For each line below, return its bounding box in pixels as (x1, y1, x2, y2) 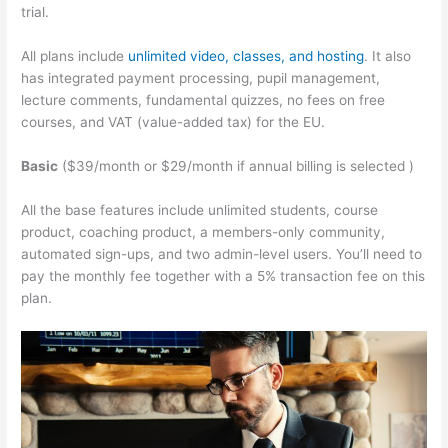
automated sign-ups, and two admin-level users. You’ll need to (21, 245, 423, 262)
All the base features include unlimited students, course (21, 201, 379, 218)
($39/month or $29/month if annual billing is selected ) (58, 157, 415, 174)
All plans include (21, 48, 129, 65)
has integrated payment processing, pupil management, (21, 70, 381, 87)
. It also (364, 48, 412, 65)
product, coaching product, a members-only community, (21, 223, 386, 240)
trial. (21, 4, 50, 21)
